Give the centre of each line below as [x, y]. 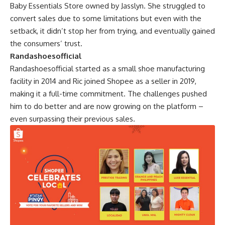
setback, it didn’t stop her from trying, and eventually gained [113, 31]
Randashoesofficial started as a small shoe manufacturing [107, 68]
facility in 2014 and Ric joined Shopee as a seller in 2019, [103, 81]
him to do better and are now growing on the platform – [107, 106]
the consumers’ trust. [46, 43]
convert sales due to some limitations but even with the [106, 18]
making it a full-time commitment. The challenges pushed [108, 93]
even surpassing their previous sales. [73, 119]
